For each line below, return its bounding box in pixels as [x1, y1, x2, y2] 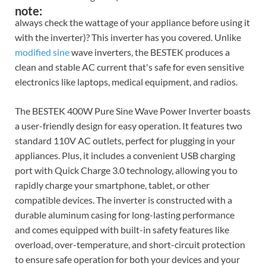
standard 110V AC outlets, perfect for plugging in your [15, 135, 235, 147]
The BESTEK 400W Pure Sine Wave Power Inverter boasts [15, 105, 251, 117]
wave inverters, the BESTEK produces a [69, 46, 230, 58]
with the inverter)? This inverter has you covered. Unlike [15, 31, 241, 43]
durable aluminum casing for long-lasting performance [15, 209, 235, 221]
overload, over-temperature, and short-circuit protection [15, 239, 245, 251]
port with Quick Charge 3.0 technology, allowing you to [15, 164, 237, 176]
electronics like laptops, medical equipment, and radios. [15, 76, 237, 88]
